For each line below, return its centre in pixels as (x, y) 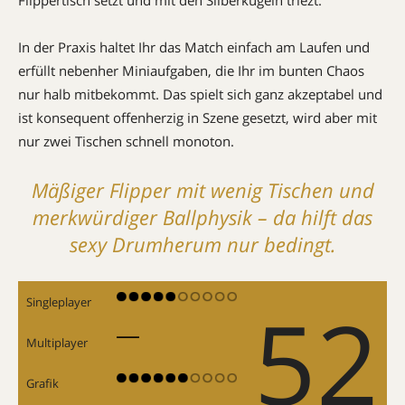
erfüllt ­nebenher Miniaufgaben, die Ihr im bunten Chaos (191, 70)
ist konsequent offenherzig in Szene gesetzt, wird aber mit (198, 117)
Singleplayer (59, 301)
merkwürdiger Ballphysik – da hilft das (202, 217)
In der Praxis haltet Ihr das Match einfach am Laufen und (194, 47)
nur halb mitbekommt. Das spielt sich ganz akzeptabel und (200, 94)
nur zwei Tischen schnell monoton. (126, 141)
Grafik (42, 383)
